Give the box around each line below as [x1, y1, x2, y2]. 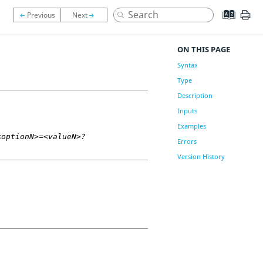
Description [177, 91, 213, 100]
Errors [177, 137, 197, 146]
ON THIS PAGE [177, 44, 230, 55]
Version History [177, 152, 225, 161]
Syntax [177, 60, 198, 69]
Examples [177, 122, 206, 130]
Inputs [177, 106, 197, 115]
